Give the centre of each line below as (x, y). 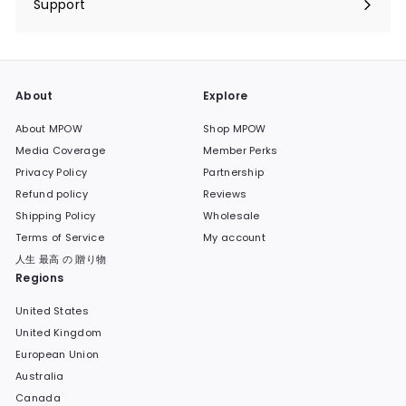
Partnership (234, 172)
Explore (226, 95)
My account (234, 237)
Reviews (225, 193)
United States (52, 310)
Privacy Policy (52, 172)
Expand (57, 13)
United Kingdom (59, 332)
